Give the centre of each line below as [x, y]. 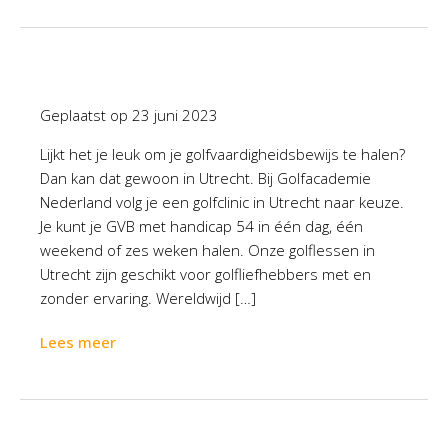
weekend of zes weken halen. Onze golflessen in [207, 250]
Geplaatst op [86, 115]
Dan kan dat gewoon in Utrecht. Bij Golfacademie [205, 178]
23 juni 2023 [175, 115]
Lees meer [78, 342]
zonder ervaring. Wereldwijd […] [148, 298]
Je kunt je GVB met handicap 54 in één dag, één [201, 226]
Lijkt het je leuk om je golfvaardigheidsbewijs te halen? [222, 154]
